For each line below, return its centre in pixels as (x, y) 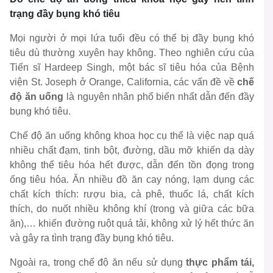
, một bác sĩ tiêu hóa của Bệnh (183, 68)
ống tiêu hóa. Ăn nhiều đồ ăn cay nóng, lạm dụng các (132, 180)
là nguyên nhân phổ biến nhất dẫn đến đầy (159, 97)
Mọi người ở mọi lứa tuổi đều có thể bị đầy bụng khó (132, 38)
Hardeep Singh (78, 68)
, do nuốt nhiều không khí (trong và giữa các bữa (142, 209)
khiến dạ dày (225, 151)
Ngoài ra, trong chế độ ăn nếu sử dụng (96, 263)
